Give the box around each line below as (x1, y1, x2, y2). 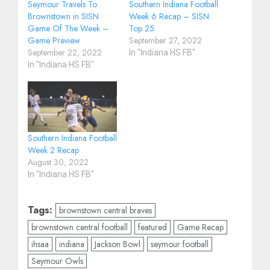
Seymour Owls (31, 255, 83, 268)
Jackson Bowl (95, 238, 140, 251)
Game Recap (177, 221, 224, 234)
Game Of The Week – (28, 22, 108, 34)
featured (138, 221, 167, 234)
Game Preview (28, 34, 80, 46)
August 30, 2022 (28, 156, 89, 169)
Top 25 (129, 22, 154, 34)
